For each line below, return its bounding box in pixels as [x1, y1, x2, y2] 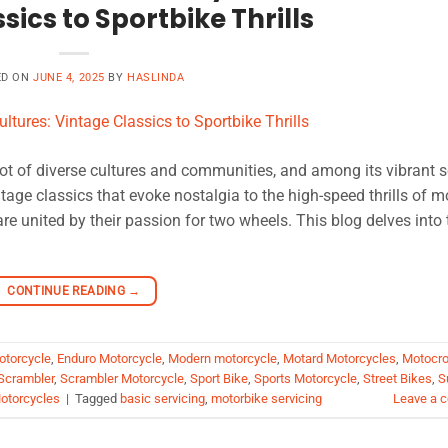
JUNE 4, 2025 [33, 70, 105, 84]
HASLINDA [127, 70, 185, 84]
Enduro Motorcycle [57, 351, 162, 367]
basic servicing [120, 391, 205, 407]
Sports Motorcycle [254, 371, 357, 387]
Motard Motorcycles [283, 351, 396, 367]
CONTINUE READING [7, 283, 129, 298]
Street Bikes [363, 371, 432, 387]
